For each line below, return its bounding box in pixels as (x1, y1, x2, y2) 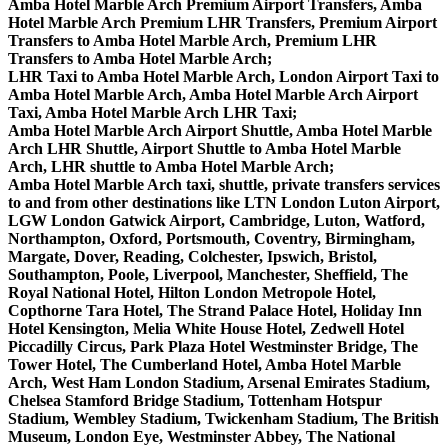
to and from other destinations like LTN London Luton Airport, (8, 193, 440, 211)
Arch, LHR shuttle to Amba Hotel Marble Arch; (8, 157, 334, 175)
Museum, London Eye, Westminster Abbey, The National (8, 427, 395, 445)
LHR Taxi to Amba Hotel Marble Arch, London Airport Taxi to (8, 67, 439, 85)
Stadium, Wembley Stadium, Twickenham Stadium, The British (8, 409, 439, 427)
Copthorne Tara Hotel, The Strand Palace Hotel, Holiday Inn (8, 301, 422, 319)
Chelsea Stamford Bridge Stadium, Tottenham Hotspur (8, 391, 382, 409)
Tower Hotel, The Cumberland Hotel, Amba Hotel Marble (8, 355, 401, 373)
